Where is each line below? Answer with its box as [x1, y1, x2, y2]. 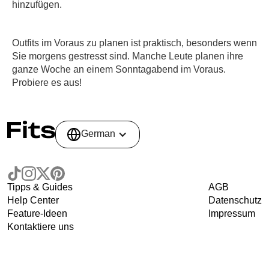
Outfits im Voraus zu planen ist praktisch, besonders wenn [12, 38, 257, 48]
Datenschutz [208, 195, 262, 206]
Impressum [208, 208, 255, 219]
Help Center [7, 195, 59, 206]
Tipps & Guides [7, 182, 73, 193]
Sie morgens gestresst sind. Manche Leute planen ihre [12, 51, 243, 61]
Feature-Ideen [7, 208, 67, 219]
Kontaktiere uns [7, 222, 74, 232]
